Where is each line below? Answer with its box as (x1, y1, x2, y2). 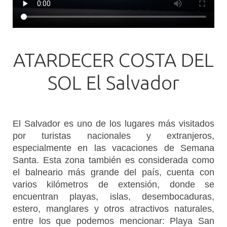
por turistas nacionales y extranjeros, (13, 130, 214, 141)
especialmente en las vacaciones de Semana (13, 142, 214, 153)
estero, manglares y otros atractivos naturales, (13, 203, 214, 214)
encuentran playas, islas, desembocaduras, (13, 191, 214, 202)
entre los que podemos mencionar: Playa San (13, 215, 214, 226)
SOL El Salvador (48, 71, 179, 93)
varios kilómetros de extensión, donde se (13, 179, 214, 190)
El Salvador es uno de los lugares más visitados (13, 118, 214, 129)
